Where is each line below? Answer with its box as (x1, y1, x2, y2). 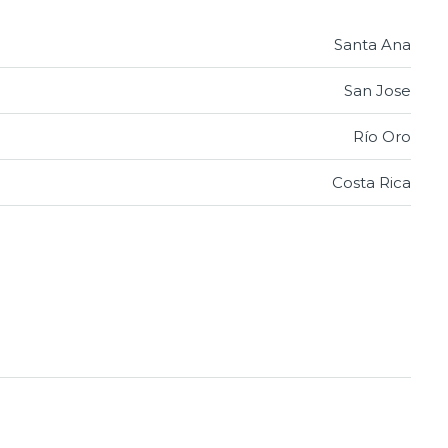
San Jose (344, 80, 411, 100)
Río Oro (353, 126, 411, 146)
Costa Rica (332, 172, 411, 192)
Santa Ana (334, 34, 411, 54)
